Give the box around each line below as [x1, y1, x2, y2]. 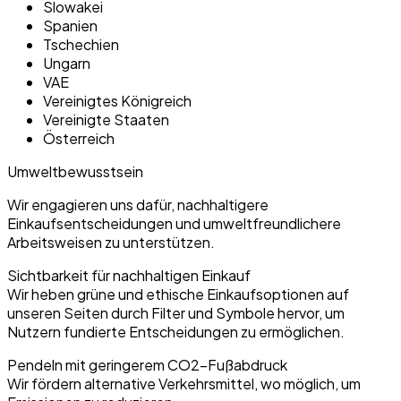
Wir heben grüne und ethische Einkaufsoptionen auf [7, 285, 349, 304]
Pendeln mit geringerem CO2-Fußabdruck [7, 355, 287, 375]
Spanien [43, 16, 98, 36]
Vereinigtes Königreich [43, 91, 192, 111]
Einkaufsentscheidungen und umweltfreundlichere [7, 214, 341, 234]
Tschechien [43, 35, 119, 55]
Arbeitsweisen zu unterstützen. [7, 233, 215, 252]
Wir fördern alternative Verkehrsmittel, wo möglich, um [7, 374, 361, 394]
